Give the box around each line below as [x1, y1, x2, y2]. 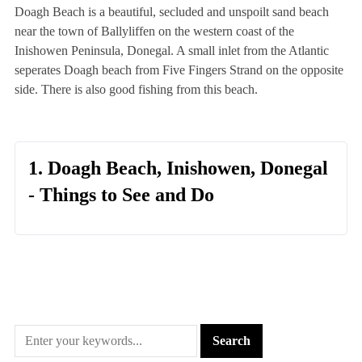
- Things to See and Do [27, 183, 214, 205]
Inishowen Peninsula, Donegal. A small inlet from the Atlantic [14, 43, 329, 57]
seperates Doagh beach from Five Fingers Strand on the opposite [14, 62, 343, 77]
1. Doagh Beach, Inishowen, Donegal [27, 157, 328, 179]
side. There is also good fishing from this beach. [14, 82, 258, 96]
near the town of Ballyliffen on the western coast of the [14, 23, 294, 38]
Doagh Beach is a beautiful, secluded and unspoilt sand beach [14, 4, 329, 19]
